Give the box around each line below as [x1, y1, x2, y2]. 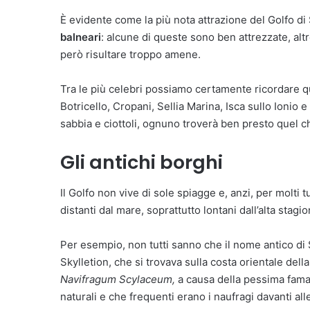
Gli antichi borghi [60, 149, 223, 175]
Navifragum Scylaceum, [60, 273, 175, 286]
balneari [60, 30, 101, 44]
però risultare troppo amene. [60, 47, 201, 61]
